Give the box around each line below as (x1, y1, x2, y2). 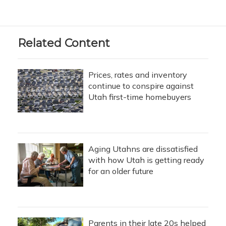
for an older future (88, 166, 153, 176)
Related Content (18, 36, 110, 50)
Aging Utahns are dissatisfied (88, 144, 198, 154)
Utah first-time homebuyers (88, 92, 191, 102)
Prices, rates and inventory (88, 70, 187, 80)
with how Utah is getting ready (88, 155, 204, 165)
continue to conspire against (88, 81, 194, 91)
